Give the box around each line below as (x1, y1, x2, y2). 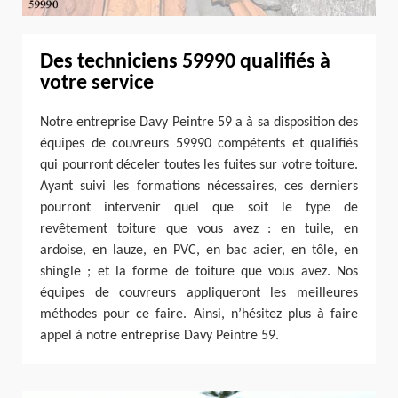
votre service (40, 73, 154, 95)
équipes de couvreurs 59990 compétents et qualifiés (40, 137, 358, 152)
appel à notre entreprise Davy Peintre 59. (40, 329, 279, 344)
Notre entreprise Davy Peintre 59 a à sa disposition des (40, 115, 358, 131)
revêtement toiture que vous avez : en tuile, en (40, 222, 358, 237)
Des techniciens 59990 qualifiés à (40, 52, 330, 74)
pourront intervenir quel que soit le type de (40, 201, 358, 216)
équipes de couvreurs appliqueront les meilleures (40, 286, 358, 301)
